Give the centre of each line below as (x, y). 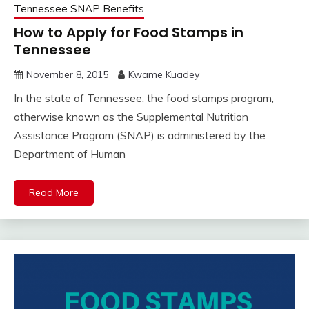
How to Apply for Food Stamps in (129, 32)
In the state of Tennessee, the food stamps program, (144, 98)
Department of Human (70, 153)
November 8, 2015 (67, 74)
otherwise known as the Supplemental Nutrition (131, 116)
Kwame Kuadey (164, 74)
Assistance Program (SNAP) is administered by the (140, 135)
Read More (54, 192)
